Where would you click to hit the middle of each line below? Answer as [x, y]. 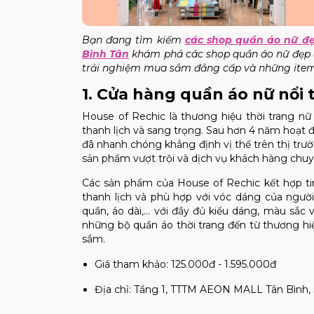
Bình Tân [106, 54]
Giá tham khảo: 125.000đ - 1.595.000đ [185, 264]
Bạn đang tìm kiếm [134, 40]
